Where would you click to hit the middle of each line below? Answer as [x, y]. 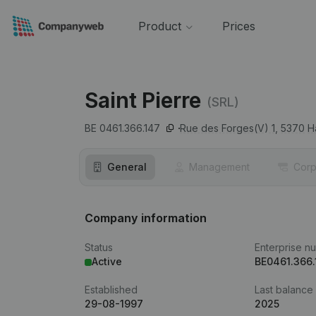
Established [111, 290]
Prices [238, 26]
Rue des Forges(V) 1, [229, 128]
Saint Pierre [143, 100]
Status [99, 247]
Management [219, 167]
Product [159, 26]
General [127, 167]
